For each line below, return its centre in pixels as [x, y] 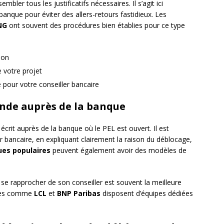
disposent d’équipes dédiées [147, 193]
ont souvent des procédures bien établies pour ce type [96, 25]
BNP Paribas [79, 193]
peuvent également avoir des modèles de [118, 150]
